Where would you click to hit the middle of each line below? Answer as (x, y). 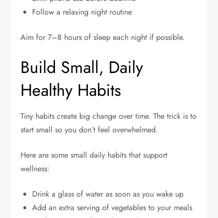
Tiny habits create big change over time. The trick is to (109, 116)
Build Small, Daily (82, 67)
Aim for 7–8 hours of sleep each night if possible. (103, 37)
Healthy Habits (71, 90)
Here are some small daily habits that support (94, 155)
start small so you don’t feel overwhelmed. (90, 129)
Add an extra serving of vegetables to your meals (112, 207)
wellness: (35, 168)
